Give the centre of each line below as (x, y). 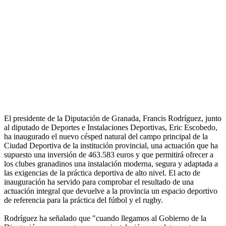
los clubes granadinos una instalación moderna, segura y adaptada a (111, 164)
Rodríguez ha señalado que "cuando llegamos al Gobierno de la (105, 218)
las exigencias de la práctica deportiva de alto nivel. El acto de (102, 173)
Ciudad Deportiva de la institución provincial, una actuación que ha (111, 146)
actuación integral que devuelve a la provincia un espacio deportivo (111, 191)
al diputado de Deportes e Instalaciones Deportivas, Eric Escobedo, (111, 128)
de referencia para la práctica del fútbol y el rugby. (83, 200)
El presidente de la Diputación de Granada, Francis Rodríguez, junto (113, 119)
